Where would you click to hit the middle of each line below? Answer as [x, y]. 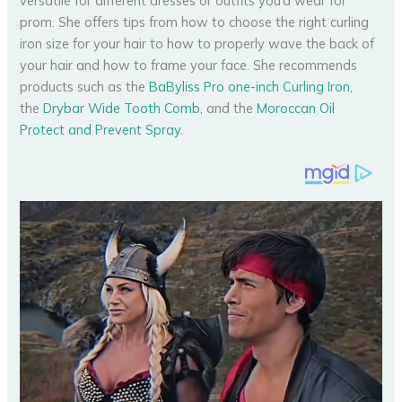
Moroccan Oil [296, 109]
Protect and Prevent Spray [100, 130]
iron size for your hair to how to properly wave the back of [197, 44]
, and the [229, 109]
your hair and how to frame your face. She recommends [189, 66]
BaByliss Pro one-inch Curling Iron [250, 87]
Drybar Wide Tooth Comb [122, 109]
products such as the [85, 87]
